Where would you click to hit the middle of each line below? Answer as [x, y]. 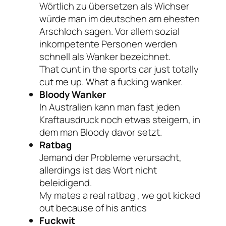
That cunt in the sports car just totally [119, 69]
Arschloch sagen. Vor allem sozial [109, 31]
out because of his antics [93, 208]
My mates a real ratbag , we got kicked [120, 195]
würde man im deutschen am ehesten [120, 18]
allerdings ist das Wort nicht [98, 170]
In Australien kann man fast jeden [110, 107]
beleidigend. [66, 182]
